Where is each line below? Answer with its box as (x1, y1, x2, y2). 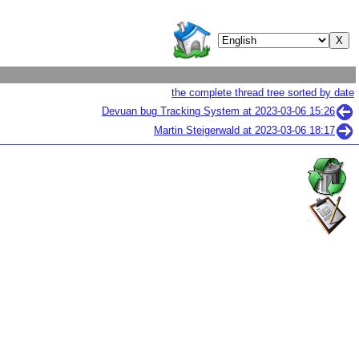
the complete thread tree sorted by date (171, 87, 354, 99)
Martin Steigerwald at (154, 124, 255, 137)
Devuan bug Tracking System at (102, 105, 255, 118)
